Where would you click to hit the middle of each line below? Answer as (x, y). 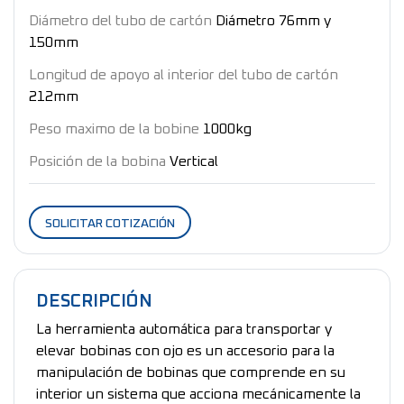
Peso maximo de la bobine (114, 129)
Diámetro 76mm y (273, 20)
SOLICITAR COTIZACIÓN (110, 223)
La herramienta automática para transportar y (184, 329)
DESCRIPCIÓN (94, 301)
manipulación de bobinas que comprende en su (191, 372)
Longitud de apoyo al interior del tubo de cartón (184, 74)
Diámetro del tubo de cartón (120, 20)
